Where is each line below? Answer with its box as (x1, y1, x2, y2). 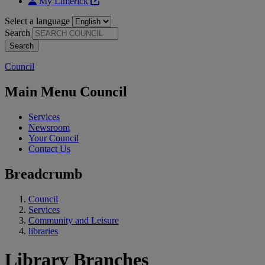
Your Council (28, 132, 79, 143)
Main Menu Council (5, 83, 127, 99)
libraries (28, 225, 58, 236)
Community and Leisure (28, 215, 119, 225)
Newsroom (28, 122, 70, 132)
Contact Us (28, 143, 70, 154)
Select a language (5, 15, 70, 26)
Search (5, 27, 30, 38)
